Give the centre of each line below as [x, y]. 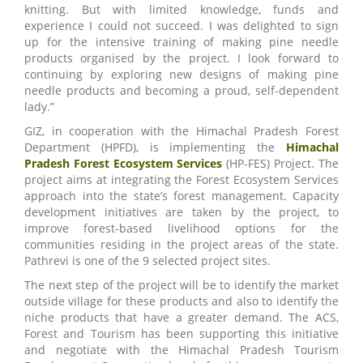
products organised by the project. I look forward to [181, 58]
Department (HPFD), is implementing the [155, 147]
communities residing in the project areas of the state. [181, 244]
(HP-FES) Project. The [280, 163]
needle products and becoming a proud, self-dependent [181, 90]
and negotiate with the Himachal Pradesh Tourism [181, 349]
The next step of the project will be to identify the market [181, 284]
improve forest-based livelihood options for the [181, 228]
